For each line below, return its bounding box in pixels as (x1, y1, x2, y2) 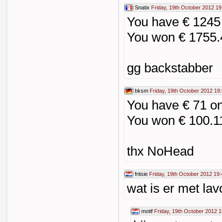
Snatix (135, 4, 150, 10)
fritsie (135, 171, 148, 177)
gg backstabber (127, 60, 213, 75)
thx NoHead (127, 144, 194, 159)
